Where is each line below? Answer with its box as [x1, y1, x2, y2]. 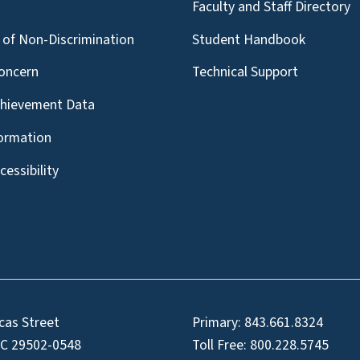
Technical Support [192, 62, 298, 83]
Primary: [192, 312, 244, 333]
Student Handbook [192, 29, 305, 50]
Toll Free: [192, 334, 250, 355]
